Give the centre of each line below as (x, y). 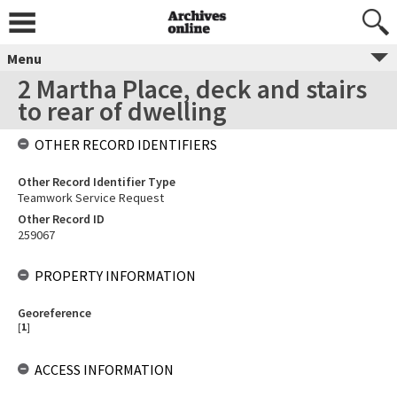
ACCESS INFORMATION (104, 370)
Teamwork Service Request (91, 198)
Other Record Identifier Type (97, 182)
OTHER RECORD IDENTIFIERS (126, 144)
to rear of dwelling (122, 111)
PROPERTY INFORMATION (115, 276)
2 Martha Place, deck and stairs (192, 89)
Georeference (54, 313)
